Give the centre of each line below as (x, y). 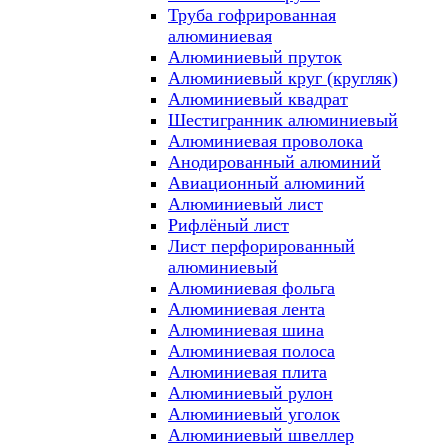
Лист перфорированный (261, 246)
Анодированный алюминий (274, 162)
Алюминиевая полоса (251, 351)
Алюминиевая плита (247, 372)
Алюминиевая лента (246, 309)
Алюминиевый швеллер (261, 435)
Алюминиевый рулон (250, 393)
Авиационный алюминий (266, 183)
